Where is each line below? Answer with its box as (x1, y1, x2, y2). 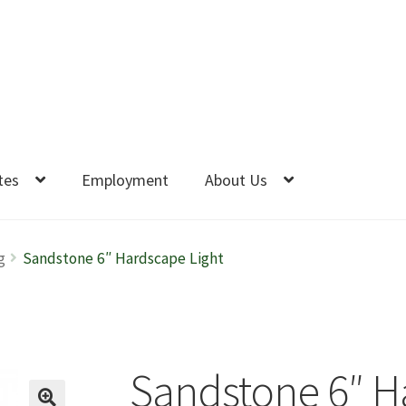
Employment (82, 169, 169, 190)
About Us (205, 169, 268, 190)
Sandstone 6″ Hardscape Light (22, 248, 224, 269)
